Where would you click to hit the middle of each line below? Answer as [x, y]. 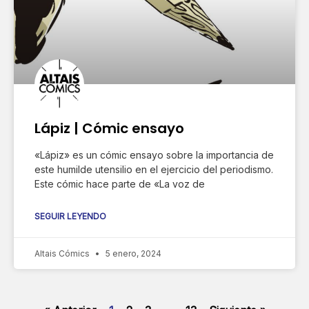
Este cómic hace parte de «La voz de [120, 183]
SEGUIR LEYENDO [70, 216]
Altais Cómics [63, 253]
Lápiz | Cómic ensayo [109, 128]
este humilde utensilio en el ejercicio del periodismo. [154, 169]
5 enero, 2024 [132, 253]
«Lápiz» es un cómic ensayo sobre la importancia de [154, 154]
